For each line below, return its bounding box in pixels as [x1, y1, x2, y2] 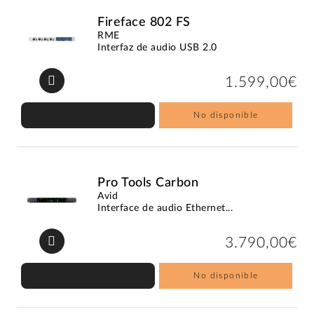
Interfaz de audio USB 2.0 [97, 42, 217, 53]
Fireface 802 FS [97, 15, 191, 29]
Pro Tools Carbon [97, 176, 199, 189]
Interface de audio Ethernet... [97, 203, 233, 213]
